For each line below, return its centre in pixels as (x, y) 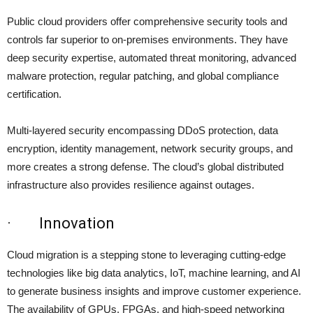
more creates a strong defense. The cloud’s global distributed (145, 167)
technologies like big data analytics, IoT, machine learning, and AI (154, 273)
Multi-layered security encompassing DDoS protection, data (143, 131)
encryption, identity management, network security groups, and (150, 149)
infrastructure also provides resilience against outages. (131, 185)
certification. (34, 94)
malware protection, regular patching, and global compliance (143, 76)
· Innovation (61, 224)
